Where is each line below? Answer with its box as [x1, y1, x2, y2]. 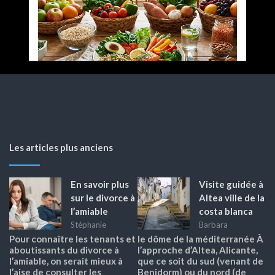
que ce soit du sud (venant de [137, 255, 263, 266]
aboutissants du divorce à [9, 244, 119, 255]
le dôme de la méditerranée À [137, 233, 263, 244]
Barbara [199, 219, 228, 230]
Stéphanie [71, 219, 106, 230]
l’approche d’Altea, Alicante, [137, 244, 258, 255]
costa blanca [199, 205, 253, 217]
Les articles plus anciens [9, 141, 113, 153]
